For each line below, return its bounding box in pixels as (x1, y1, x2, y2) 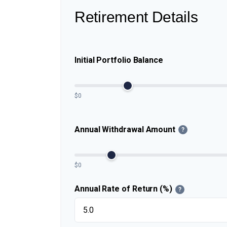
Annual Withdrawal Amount (74, 124, 176, 134)
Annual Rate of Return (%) (74, 184, 172, 194)
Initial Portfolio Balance (74, 55, 163, 65)
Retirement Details (74, 9, 198, 25)
